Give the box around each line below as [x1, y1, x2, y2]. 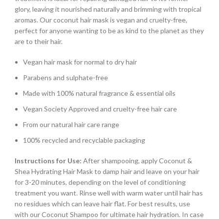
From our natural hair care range [23, 120, 119, 129]
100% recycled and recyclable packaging [23, 136, 145, 145]
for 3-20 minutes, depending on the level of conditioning [15, 178, 186, 187]
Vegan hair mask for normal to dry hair [23, 58, 137, 66]
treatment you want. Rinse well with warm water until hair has [15, 189, 203, 197]
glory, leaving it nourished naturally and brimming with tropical [15, 5, 201, 14]
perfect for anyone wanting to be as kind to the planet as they [15, 26, 204, 35]
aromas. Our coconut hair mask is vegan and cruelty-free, [15, 16, 187, 24]
